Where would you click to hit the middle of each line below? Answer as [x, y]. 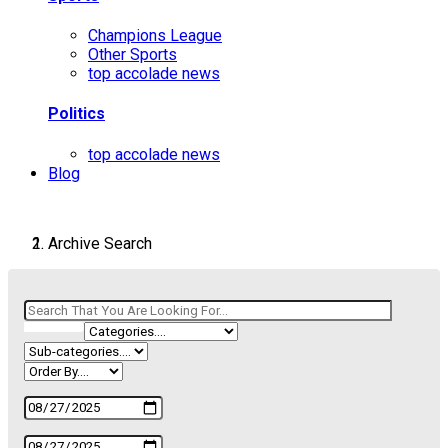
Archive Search [100, 243]
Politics [76, 114]
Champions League [155, 35]
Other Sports [132, 54]
